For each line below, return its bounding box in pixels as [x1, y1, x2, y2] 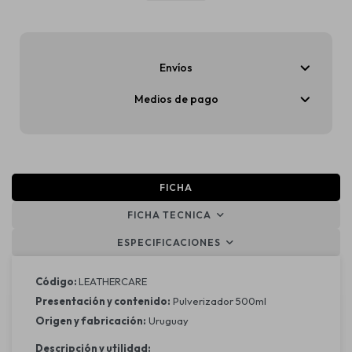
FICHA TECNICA [126, 209, 211, 221]
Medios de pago [134, 92, 218, 106]
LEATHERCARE [79, 275, 147, 288]
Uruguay [146, 314, 189, 327]
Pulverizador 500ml [170, 295, 266, 307]
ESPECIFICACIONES [117, 236, 221, 248]
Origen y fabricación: [35, 314, 146, 327]
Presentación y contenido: [35, 295, 170, 307]
